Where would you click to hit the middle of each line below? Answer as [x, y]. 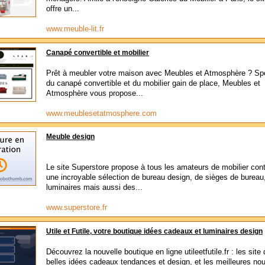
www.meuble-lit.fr [75, 29]
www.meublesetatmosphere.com [101, 113]
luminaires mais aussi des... [94, 187]
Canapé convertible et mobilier [98, 53]
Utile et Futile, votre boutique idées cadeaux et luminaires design [154, 231]
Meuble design [70, 137]
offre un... [63, 9]
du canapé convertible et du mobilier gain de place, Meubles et [153, 83]
